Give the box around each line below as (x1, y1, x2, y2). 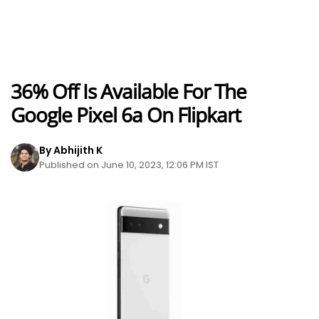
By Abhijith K (39, 143, 103, 157)
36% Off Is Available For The (11, 78, 246, 105)
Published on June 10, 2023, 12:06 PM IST (39, 158, 219, 172)
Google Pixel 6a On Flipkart (11, 101, 241, 128)
